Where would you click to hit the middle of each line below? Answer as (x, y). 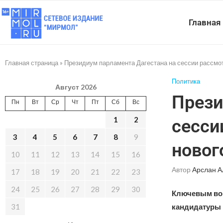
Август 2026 (76, 87)
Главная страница (32, 63)
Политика (186, 81)
